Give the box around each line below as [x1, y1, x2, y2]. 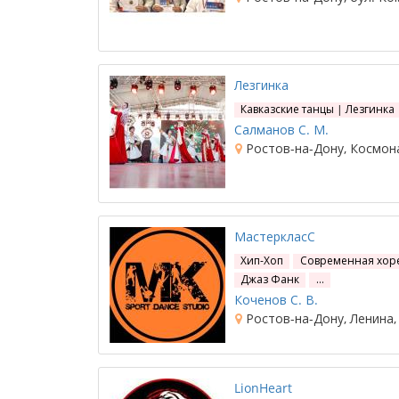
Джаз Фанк [240, 272, 300, 287]
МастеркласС [234, 228, 315, 245]
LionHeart [234, 379, 292, 396]
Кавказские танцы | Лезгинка [240, 102, 395, 117]
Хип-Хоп [240, 253, 284, 268]
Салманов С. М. [234, 121, 329, 138]
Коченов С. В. [234, 291, 318, 308]
